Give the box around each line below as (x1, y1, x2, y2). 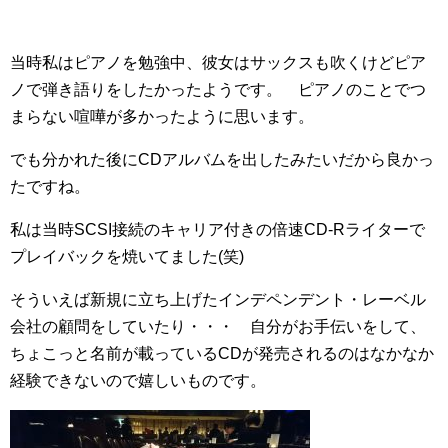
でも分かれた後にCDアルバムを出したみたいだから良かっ (10, 151, 434, 168)
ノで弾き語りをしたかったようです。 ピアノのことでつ (10, 81, 426, 98)
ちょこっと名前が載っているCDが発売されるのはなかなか (10, 345, 434, 362)
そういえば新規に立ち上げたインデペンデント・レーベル (10, 291, 426, 308)
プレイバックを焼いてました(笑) (10, 248, 244, 265)
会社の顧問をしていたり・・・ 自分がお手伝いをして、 (10, 318, 426, 335)
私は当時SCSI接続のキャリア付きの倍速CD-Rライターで (10, 221, 425, 238)
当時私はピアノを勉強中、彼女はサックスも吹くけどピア (10, 54, 426, 71)
